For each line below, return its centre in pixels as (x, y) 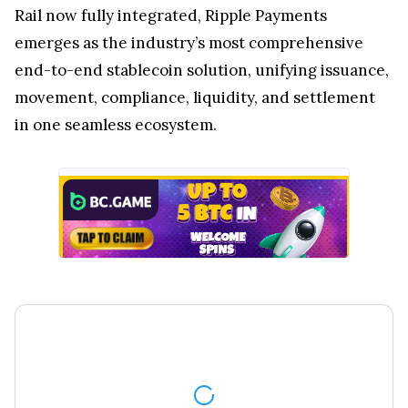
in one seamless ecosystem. (117, 124)
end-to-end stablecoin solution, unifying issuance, (202, 70)
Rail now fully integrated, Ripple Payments (171, 15)
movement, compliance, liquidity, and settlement (195, 97)
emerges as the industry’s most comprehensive (189, 42)
